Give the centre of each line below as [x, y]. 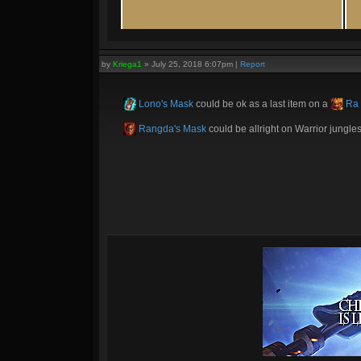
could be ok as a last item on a [262, 104]
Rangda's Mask [171, 129]
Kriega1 [127, 64]
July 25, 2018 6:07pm [192, 64]
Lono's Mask [165, 104]
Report [253, 64]
